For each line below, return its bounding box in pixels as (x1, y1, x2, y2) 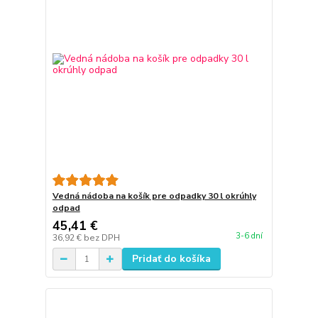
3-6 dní (235, 231, 263, 242)
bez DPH (83, 232, 120, 244)
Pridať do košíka (131, 252, 211, 266)
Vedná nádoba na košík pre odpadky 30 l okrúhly (52, 190, 256, 202)
